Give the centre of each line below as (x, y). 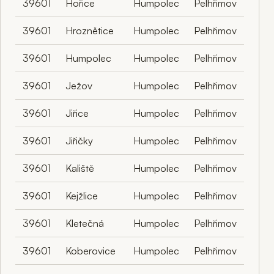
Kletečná (85, 223)
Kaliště (80, 168)
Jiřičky (79, 140)
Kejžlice (82, 195)
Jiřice (77, 113)
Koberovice (91, 250)
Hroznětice (90, 30)
